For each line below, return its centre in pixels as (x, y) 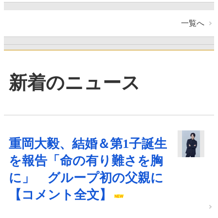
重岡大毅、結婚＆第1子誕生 (88, 144)
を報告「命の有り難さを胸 (86, 161)
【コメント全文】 (60, 195)
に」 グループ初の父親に (86, 178)
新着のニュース (74, 83)
